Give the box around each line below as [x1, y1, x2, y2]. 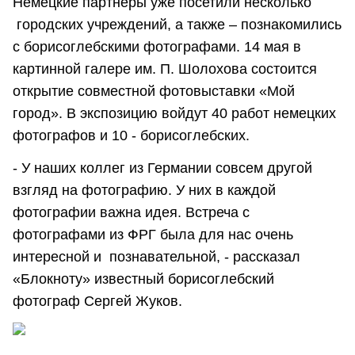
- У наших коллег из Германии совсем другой [13, 159, 312, 176]
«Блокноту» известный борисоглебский [13, 270, 274, 287]
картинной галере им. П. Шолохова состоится [13, 60, 317, 77]
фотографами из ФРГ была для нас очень [13, 226, 293, 242]
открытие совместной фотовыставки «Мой [13, 82, 295, 99]
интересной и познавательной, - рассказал [13, 248, 300, 265]
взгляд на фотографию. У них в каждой [13, 181, 276, 198]
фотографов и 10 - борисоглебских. [13, 127, 250, 143]
